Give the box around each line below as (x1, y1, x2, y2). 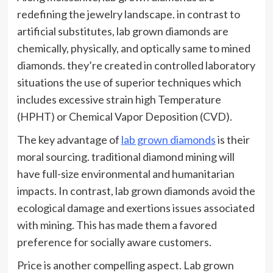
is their (215, 132, 250, 146)
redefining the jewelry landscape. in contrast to (16, 7, 240, 21)
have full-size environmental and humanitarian (16, 166, 235, 180)
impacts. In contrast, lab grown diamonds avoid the (16, 183, 255, 197)
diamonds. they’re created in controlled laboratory (16, 58, 255, 72)
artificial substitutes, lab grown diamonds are (16, 24, 229, 38)
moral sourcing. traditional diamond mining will (16, 149, 235, 163)
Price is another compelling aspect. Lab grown (16, 258, 234, 272)
